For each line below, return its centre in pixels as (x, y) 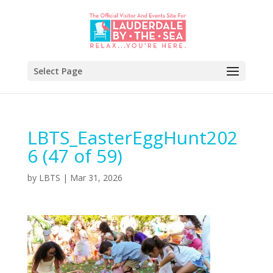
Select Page (58, 71)
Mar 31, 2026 (96, 178)
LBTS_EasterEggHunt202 (132, 137)
